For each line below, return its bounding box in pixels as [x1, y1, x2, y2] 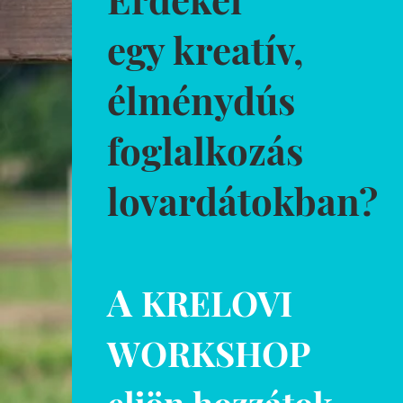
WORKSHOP [107, 330, 310, 376]
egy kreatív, [107, 24, 304, 75]
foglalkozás [107, 125, 304, 175]
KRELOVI [141, 280, 293, 326]
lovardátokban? [107, 175, 379, 226]
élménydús [107, 75, 296, 125]
